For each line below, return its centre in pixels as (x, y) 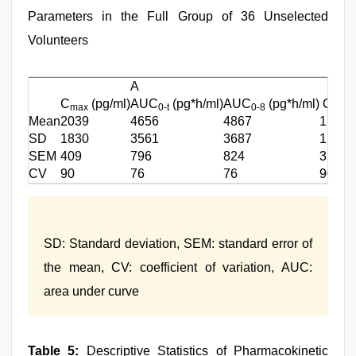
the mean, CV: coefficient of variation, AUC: (178, 267)
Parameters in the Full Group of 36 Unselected (178, 16)
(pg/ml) (109, 104)
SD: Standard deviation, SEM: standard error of (178, 244)
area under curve (91, 291)
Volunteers (58, 40)
